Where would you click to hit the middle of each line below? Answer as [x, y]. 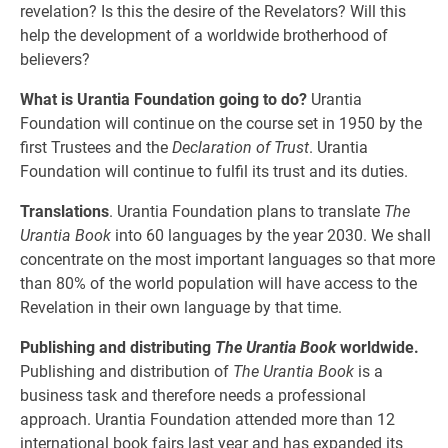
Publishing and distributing [117, 347]
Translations [64, 211]
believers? [55, 59]
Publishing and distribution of [126, 371]
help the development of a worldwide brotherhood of [204, 35]
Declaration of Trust [240, 147]
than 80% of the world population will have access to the [218, 283]
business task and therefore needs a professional [193, 395]
